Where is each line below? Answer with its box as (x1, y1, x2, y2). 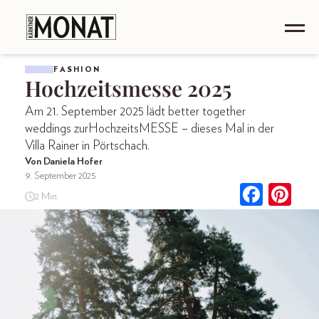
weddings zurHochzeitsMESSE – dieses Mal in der (25, 122, 274, 135)
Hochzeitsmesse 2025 (25, 74, 231, 103)
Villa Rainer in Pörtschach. (25, 140, 150, 152)
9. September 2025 (25, 171, 96, 181)
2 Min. (34, 191, 59, 202)
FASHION (53, 66, 100, 73)
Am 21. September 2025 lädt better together (25, 105, 246, 118)
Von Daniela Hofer (25, 157, 103, 167)
